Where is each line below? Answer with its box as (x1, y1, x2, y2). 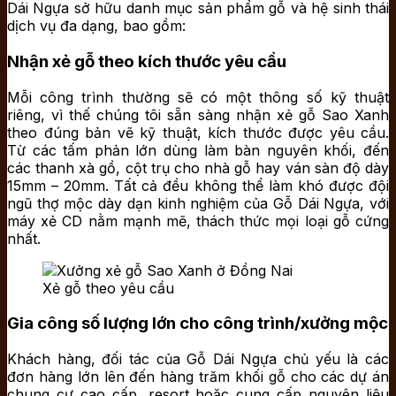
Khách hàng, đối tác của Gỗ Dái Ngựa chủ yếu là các (7, 350, 389, 369)
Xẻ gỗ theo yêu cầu (42, 278, 174, 297)
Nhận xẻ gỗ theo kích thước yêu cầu (7, 50, 286, 72)
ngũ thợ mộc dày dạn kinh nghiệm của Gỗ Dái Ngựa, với (7, 194, 389, 212)
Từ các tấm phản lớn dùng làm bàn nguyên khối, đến (7, 141, 389, 159)
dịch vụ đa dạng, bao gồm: (7, 17, 186, 35)
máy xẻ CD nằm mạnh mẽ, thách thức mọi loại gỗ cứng (7, 211, 389, 230)
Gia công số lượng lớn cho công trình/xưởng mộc (7, 313, 388, 334)
